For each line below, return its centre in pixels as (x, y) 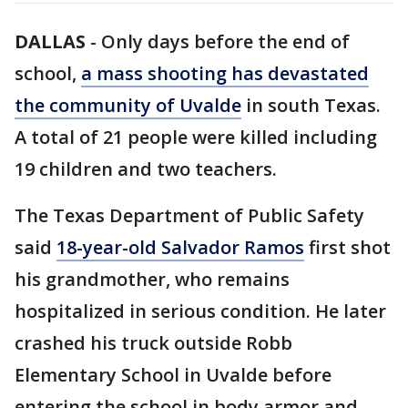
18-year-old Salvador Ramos (180, 247)
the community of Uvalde (128, 105)
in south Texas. (311, 105)
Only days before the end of (225, 41)
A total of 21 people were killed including (196, 137)
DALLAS (50, 41)
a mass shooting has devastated (225, 73)
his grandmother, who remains (152, 279)
